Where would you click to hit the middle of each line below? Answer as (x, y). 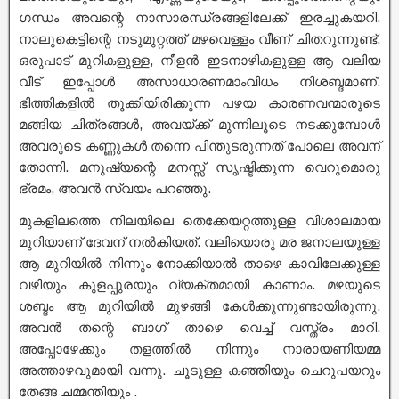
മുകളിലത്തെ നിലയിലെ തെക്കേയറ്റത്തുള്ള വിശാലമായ (199, 220)
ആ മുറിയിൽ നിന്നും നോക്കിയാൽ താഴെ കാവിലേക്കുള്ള (199, 263)
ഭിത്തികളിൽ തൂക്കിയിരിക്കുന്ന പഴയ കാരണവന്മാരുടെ (199, 103)
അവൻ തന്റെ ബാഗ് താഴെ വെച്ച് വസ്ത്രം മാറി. (199, 327)
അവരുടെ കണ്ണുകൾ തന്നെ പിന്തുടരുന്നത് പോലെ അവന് (199, 146)
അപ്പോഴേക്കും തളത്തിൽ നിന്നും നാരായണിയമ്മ (199, 349)
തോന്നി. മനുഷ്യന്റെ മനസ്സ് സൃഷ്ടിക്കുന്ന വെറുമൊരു (199, 167)
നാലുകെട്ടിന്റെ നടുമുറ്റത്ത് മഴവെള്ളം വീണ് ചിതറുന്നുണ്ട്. (199, 39)
